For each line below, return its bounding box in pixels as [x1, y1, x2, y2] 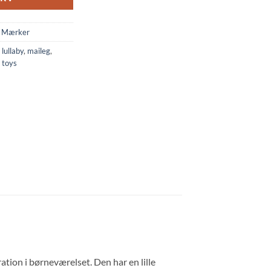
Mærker [1, 27, 30, 37]
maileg [27, 45, 50, 56]
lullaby [2, 45, 24, 56]
